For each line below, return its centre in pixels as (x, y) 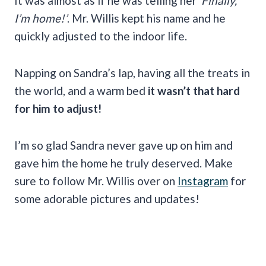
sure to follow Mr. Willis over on (96, 180)
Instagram (203, 180)
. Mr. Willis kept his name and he (146, 18)
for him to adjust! (58, 108)
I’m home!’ (41, 18)
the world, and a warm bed (81, 90)
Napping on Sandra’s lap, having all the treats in (132, 72)
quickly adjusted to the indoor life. (102, 36)
